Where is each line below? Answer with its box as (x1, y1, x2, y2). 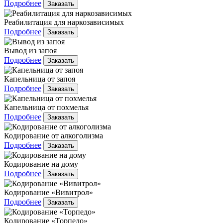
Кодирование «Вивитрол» (4, 188, 93, 197)
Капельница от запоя (4, 74, 75, 83)
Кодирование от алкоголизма (4, 131, 103, 140)
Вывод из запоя (4, 46, 57, 55)
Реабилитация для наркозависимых (4, 17, 124, 26)
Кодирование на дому (4, 159, 78, 168)
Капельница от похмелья (4, 103, 89, 111)
